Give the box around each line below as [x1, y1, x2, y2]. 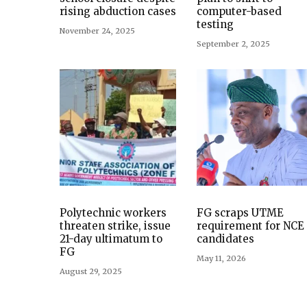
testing [197, 18, 234, 32]
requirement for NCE [197, 219, 304, 233]
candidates [197, 232, 254, 246]
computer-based [197, 5, 282, 19]
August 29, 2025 [60, 267, 122, 277]
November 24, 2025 [60, 26, 135, 36]
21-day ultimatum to [60, 232, 162, 246]
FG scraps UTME [197, 206, 284, 220]
